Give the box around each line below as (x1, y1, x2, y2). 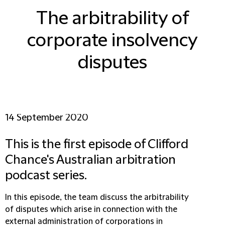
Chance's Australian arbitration (5, 153, 176, 167)
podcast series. (5, 169, 87, 183)
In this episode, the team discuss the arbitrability (5, 193, 189, 202)
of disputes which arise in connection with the (5, 205, 177, 214)
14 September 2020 (5, 113, 88, 123)
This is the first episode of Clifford (5, 138, 188, 152)
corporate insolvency (27, 30, 198, 51)
